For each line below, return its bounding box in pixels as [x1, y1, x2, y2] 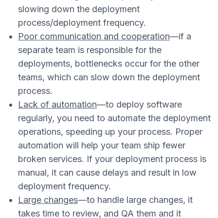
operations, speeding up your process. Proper [18, 127, 202, 137]
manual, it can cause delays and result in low [18, 167, 197, 178]
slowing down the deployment [18, 4, 140, 15]
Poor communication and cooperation [18, 31, 170, 42]
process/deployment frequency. [18, 18, 146, 28]
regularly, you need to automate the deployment [18, 113, 211, 124]
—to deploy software [97, 99, 182, 110]
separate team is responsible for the [18, 45, 162, 55]
